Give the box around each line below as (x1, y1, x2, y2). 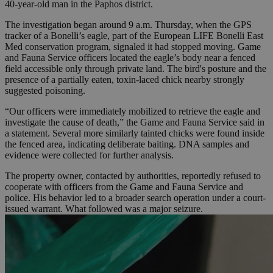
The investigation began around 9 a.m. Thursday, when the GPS (5, 19, 252, 30)
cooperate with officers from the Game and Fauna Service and (5, 182, 243, 193)
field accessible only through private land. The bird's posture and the (5, 63, 266, 74)
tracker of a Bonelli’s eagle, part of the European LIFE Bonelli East (5, 30, 263, 41)
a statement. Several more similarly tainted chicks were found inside (5, 128, 264, 139)
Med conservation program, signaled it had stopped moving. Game (5, 41, 261, 52)
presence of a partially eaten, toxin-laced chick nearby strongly (5, 74, 244, 85)
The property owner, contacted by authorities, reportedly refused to (5, 171, 261, 182)
